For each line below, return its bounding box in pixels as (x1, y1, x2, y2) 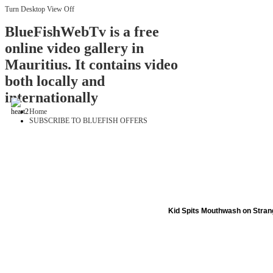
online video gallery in (5, 40, 144, 57)
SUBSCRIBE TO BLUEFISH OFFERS (29, 116, 147, 126)
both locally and (5, 73, 105, 90)
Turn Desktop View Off (5, 5, 74, 13)
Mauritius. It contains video (5, 57, 178, 73)
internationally (5, 90, 98, 106)
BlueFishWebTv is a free (5, 24, 159, 40)
